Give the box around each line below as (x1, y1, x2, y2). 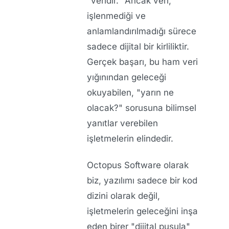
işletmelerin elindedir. (87, 133, 173, 144)
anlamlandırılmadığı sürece (87, 26, 196, 36)
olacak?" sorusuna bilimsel (87, 102, 196, 113)
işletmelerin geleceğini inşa (87, 206, 198, 217)
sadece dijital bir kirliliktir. (87, 41, 189, 52)
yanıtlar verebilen (87, 118, 158, 128)
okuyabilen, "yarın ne (87, 87, 174, 98)
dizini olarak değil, (87, 191, 160, 201)
